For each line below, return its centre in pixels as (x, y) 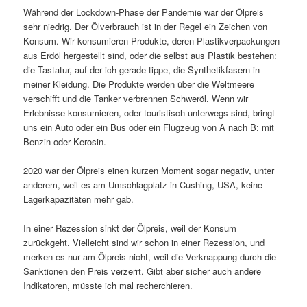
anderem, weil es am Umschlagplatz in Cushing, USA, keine (143, 185)
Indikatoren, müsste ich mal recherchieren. (108, 286)
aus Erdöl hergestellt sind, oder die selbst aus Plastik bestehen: (150, 56)
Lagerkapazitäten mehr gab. (79, 199)
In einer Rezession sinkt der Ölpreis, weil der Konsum (130, 228)
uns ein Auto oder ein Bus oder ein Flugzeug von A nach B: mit (149, 127)
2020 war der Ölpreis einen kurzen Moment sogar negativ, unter (149, 171)
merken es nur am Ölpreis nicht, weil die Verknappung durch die (150, 257)
